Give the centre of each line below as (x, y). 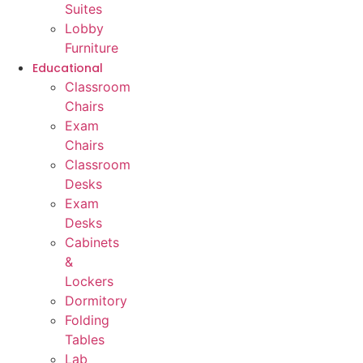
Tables (85, 340)
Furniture (92, 48)
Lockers (89, 282)
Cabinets (92, 243)
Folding (87, 320)
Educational (68, 68)
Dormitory (96, 301)
